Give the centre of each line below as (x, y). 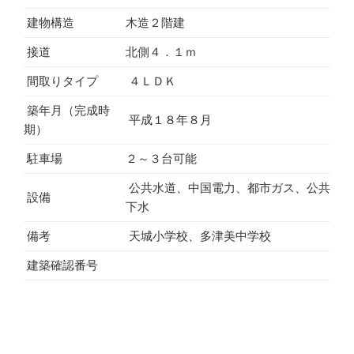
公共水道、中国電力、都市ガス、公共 (228, 187)
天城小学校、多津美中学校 (198, 235)
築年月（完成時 (67, 110)
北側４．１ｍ (161, 51)
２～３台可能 (161, 158)
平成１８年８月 (169, 119)
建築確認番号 (61, 265)
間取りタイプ (61, 81)
